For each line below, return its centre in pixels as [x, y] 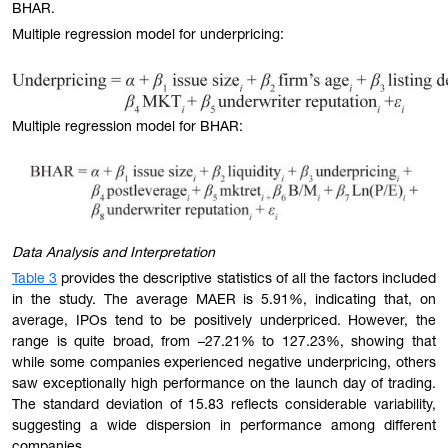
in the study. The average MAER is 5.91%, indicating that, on [224, 301]
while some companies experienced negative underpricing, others [224, 364]
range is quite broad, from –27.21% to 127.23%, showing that [224, 343]
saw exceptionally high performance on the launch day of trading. [224, 385]
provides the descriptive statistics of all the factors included [247, 280]
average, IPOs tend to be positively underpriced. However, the [224, 322]
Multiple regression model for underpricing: [148, 36]
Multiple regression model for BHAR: [127, 127]
